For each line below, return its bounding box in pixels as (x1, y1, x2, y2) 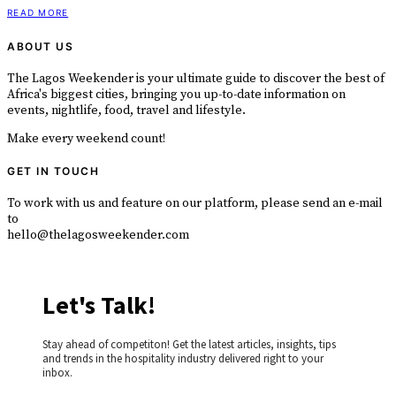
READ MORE (7, 6, 69, 18)
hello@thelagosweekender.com (7, 227, 189, 243)
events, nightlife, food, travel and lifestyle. (7, 102, 246, 118)
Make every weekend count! (7, 130, 165, 147)
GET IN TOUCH (7, 164, 99, 178)
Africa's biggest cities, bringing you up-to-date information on (7, 86, 346, 103)
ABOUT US (7, 39, 73, 53)
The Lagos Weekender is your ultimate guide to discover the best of (7, 70, 385, 87)
